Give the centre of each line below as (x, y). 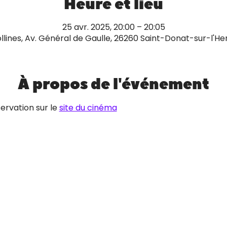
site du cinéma (88, 108)
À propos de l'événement (113, 84)
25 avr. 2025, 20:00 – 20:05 (113, 27)
